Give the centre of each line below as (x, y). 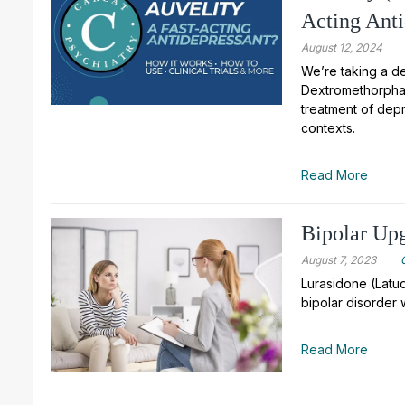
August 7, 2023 (339, 259)
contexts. (329, 127)
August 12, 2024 (342, 47)
